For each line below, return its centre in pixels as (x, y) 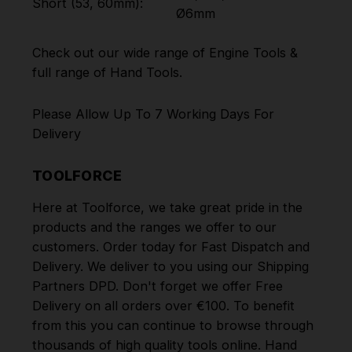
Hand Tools (145, 72)
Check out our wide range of (121, 52)
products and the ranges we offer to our (154, 227)
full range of (71, 72)
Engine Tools (247, 52)
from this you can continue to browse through (173, 326)
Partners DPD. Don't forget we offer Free (158, 286)
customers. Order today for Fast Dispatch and (171, 247)
